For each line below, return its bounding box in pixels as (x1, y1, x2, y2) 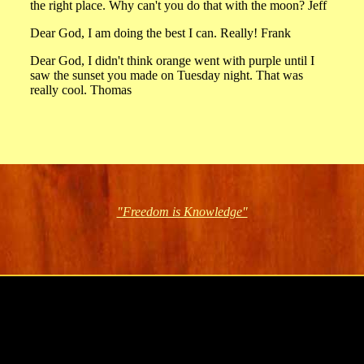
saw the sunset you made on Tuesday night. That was (30, 68, 303, 82)
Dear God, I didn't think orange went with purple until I (30, 54, 314, 67)
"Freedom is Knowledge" (116, 205, 248, 219)
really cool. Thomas (30, 83, 132, 97)
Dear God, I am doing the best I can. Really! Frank (30, 26, 291, 40)
